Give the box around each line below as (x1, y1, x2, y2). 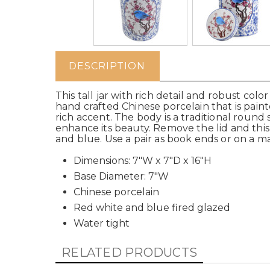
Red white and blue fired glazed (74, 202, 230, 213)
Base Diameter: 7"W (74, 171, 169, 182)
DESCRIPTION (69, 60, 145, 72)
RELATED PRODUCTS (61, 245, 198, 260)
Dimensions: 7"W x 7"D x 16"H (74, 155, 212, 166)
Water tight (74, 218, 130, 229)
